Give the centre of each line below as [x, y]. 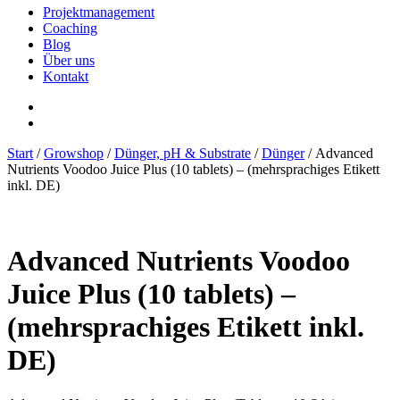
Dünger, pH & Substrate [183, 153]
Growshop [74, 153]
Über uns [69, 60]
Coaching [70, 28]
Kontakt [66, 76]
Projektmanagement [99, 12]
